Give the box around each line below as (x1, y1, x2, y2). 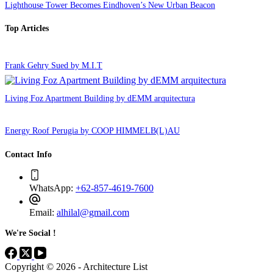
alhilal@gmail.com (57, 207, 129, 218)
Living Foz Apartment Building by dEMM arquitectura (5, 93, 195, 103)
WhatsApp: (29, 182, 76, 193)
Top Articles (5, 23, 49, 33)
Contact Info (5, 149, 52, 159)
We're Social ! (5, 227, 56, 238)
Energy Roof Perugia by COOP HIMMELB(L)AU (5, 126, 180, 136)
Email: (29, 207, 57, 218)
